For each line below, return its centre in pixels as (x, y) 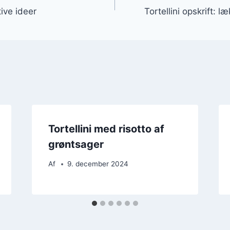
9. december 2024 (98, 164)
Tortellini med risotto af (106, 129)
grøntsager (76, 144)
